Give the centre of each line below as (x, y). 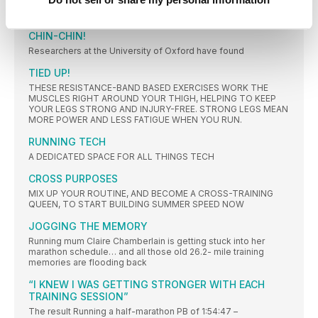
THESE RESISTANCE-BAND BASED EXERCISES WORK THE (148, 88)
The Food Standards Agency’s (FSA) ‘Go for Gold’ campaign (153, 14)
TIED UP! (49, 73)
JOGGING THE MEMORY (88, 226)
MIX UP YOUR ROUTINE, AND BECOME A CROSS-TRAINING (151, 194)
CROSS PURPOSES (73, 179)
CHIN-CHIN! (57, 36)
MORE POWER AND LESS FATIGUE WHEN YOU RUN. (135, 120)
